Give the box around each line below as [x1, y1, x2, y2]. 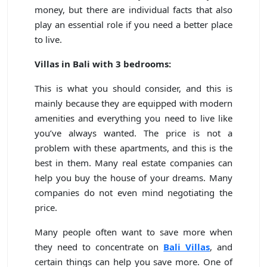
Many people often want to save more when [35, 225, 232, 238]
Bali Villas [163, 240, 210, 253]
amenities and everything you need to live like [35, 111, 232, 124]
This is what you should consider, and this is [35, 82, 232, 94]
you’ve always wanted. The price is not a [35, 126, 232, 139]
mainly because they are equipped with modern [35, 97, 232, 109]
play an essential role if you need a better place [35, 18, 232, 30]
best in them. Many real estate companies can [35, 156, 232, 169]
